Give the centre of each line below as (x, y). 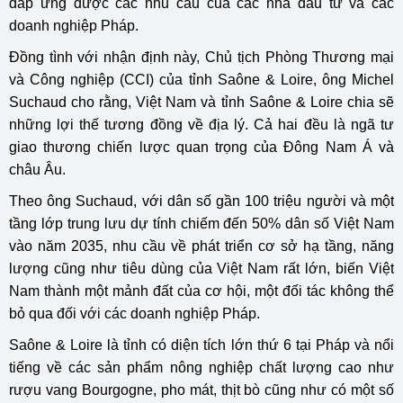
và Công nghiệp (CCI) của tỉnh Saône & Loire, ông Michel (201, 79)
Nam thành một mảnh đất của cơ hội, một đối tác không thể (201, 291)
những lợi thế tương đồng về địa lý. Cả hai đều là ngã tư (201, 124)
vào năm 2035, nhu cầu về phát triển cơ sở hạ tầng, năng (201, 246)
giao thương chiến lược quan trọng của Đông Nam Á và (201, 147)
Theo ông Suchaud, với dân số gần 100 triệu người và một (201, 201)
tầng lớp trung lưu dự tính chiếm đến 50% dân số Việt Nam (201, 223)
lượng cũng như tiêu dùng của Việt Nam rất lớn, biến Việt (201, 268)
